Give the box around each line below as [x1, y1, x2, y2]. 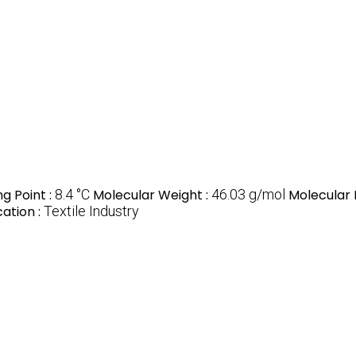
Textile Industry [44, 202, 139, 219]
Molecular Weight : [93, 185, 211, 204]
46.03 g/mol [211, 185, 285, 203]
